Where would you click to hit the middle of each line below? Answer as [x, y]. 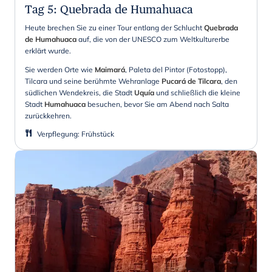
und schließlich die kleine [197, 92]
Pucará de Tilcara [191, 81]
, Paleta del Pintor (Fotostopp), [176, 69]
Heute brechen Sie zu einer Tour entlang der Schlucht [114, 27]
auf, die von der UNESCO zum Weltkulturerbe [153, 39]
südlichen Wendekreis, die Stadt [80, 92]
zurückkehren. [48, 115]
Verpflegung [57, 134]
